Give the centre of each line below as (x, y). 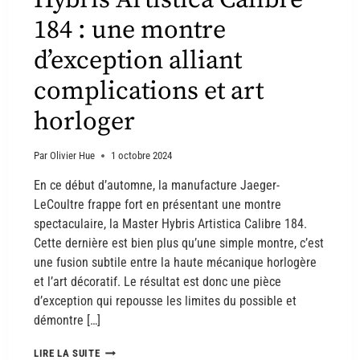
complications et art (149, 92)
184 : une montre (130, 31)
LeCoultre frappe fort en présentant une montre (157, 205)
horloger (84, 123)
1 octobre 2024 (142, 156)
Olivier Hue (73, 156)
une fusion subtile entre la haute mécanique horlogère (175, 263)
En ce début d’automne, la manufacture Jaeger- (157, 186)
